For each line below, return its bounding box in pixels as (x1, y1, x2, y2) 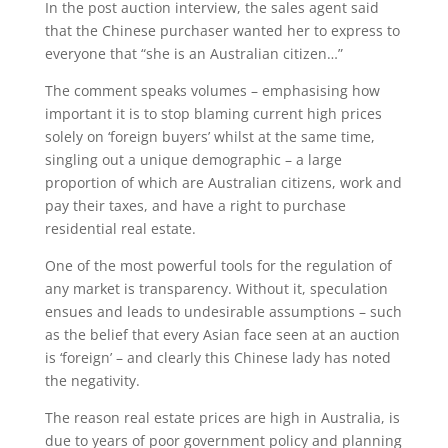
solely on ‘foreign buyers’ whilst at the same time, (44, 127, 375, 146)
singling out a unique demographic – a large (44, 150, 342, 169)
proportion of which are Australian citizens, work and (44, 173, 402, 192)
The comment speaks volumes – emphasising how (44, 81, 380, 100)
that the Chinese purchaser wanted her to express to (44, 21, 400, 40)
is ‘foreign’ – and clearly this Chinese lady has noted (44, 348, 391, 367)
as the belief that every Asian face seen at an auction (44, 325, 400, 344)
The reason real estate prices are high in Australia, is (44, 408, 400, 427)
